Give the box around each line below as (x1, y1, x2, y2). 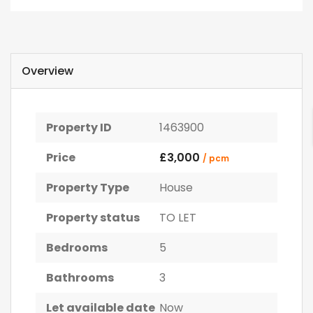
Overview (22, 63, 73, 79)
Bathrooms (46, 270, 114, 286)
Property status (46, 210, 140, 226)
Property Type (46, 180, 129, 196)
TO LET (159, 210, 196, 226)
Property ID (46, 119, 112, 136)
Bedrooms (46, 240, 108, 256)
